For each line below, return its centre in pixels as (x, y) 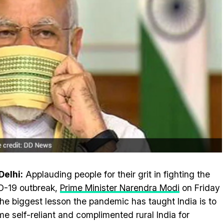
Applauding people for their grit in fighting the (116, 174)
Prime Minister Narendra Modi (120, 188)
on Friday (200, 188)
